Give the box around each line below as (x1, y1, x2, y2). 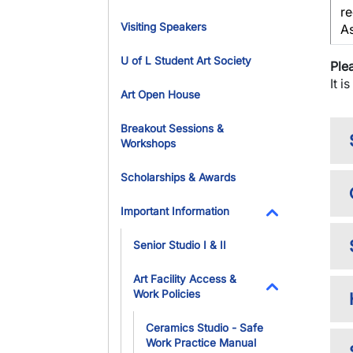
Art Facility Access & (133, 273, 236, 285)
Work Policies (133, 288, 200, 300)
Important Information (121, 205, 229, 217)
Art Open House (121, 88, 200, 101)
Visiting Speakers (121, 20, 206, 33)
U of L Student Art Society (121, 54, 251, 67)
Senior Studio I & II (133, 239, 226, 251)
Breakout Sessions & (121, 122, 224, 135)
